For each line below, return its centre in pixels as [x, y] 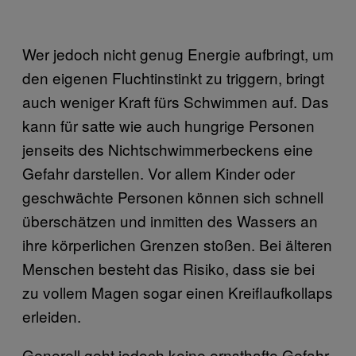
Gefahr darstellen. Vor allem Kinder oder [159, 172]
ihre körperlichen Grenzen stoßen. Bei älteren [177, 244]
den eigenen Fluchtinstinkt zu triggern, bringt [173, 77]
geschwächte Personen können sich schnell [173, 196]
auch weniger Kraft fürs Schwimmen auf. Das [176, 101]
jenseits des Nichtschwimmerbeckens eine [168, 149]
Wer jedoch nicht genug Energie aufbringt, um [178, 53]
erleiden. [52, 315]
